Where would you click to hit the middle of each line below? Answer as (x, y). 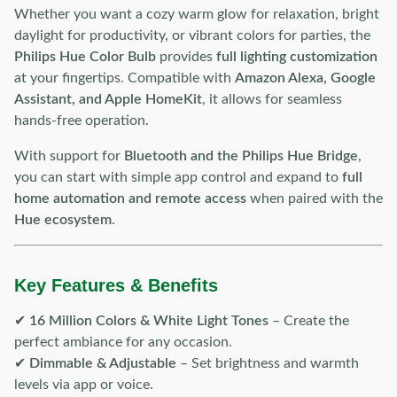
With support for (69, 156)
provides (186, 57)
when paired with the (315, 198)
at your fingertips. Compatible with (125, 78)
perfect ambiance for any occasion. (123, 342)
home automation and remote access (130, 198)
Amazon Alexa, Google (305, 78)
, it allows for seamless (272, 99)
